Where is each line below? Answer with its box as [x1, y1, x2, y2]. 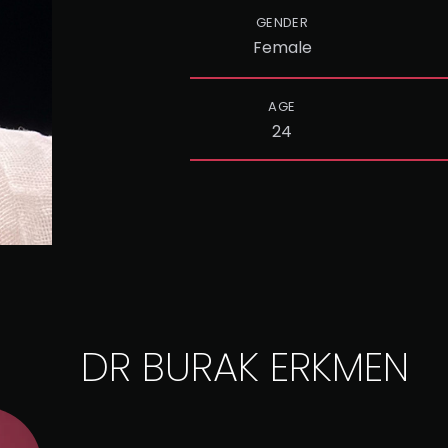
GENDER [255, 13, 309, 32]
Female [252, 36, 312, 59]
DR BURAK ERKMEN [80, 339, 409, 395]
